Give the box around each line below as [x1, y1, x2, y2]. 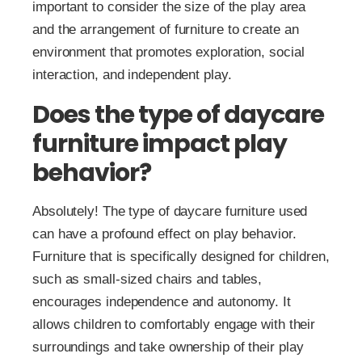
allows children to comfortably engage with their [32, 317, 316, 333]
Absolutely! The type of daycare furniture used [32, 204, 308, 220]
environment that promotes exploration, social [32, 44, 305, 61]
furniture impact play [32, 127, 287, 162]
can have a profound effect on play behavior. [32, 226, 297, 242]
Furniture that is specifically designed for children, [32, 249, 330, 265]
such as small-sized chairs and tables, [32, 271, 263, 288]
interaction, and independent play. [32, 67, 232, 83]
